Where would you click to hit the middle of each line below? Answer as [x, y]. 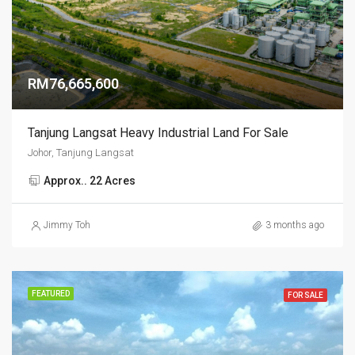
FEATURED [51, 294]
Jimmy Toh [67, 225]
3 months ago [295, 225]
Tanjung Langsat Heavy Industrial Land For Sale [158, 133]
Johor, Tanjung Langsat [81, 153]
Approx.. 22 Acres [90, 181]
